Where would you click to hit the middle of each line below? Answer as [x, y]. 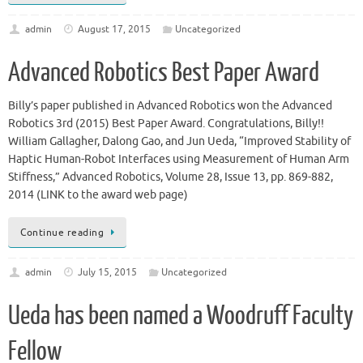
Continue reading [62, 233]
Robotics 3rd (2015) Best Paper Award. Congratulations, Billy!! [166, 123]
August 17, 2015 [115, 29]
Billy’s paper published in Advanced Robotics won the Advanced [170, 105]
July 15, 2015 [108, 273]
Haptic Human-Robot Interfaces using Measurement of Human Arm [179, 159]
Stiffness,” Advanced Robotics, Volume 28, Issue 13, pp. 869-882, [171, 177]
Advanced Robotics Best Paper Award [164, 73]
